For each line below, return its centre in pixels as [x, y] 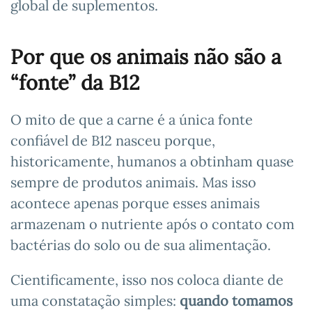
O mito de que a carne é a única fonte [132, 119]
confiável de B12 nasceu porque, [113, 140]
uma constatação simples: [95, 300]
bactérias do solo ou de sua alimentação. [141, 244]
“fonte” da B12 [75, 82]
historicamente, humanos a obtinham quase [152, 161]
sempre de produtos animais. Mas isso [133, 182]
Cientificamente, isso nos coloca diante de [147, 279]
